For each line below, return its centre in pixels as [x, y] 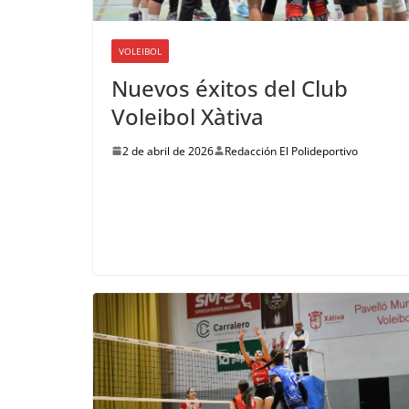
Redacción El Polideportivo [291, 151]
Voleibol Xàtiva [188, 116]
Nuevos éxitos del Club [230, 88]
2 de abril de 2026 [168, 151]
